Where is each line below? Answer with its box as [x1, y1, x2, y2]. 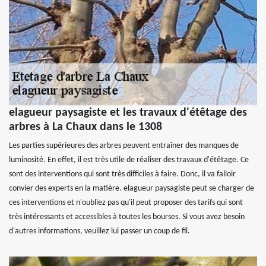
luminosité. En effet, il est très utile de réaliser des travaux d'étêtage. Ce [9, 156, 249, 165]
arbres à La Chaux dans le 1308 [9, 121, 162, 134]
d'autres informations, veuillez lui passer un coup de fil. [9, 227, 190, 236]
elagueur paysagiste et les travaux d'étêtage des [9, 107, 247, 119]
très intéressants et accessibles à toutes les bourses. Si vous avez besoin [9, 213, 245, 222]
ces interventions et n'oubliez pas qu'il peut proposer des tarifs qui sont [9, 198, 243, 208]
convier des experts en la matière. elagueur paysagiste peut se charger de [9, 184, 254, 194]
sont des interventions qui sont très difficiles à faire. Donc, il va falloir [9, 170, 236, 179]
